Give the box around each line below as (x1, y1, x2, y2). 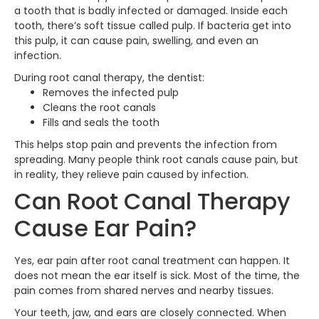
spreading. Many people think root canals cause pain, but (14, 152, 298, 167)
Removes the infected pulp (43, 85, 179, 100)
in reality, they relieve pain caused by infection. (14, 167, 249, 182)
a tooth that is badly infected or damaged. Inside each (14, 3, 288, 18)
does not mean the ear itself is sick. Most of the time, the (14, 268, 300, 283)
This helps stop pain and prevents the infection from (14, 137, 277, 152)
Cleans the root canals (43, 100, 156, 115)
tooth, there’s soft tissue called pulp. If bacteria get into (14, 18, 291, 33)
